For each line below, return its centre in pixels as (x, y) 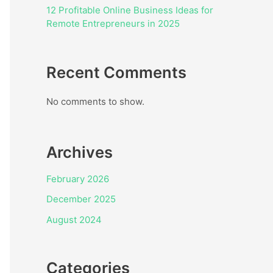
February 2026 (78, 179)
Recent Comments (116, 72)
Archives (80, 152)
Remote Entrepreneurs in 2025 (113, 24)
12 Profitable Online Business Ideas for (130, 10)
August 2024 (74, 219)
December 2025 (81, 199)
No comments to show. (95, 101)
